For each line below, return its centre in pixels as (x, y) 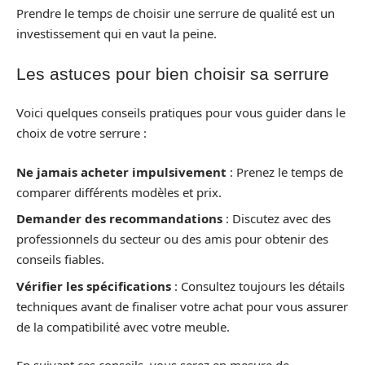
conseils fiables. (60, 259)
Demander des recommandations (119, 219)
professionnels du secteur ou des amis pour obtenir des (172, 239)
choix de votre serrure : (81, 133)
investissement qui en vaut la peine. (117, 34)
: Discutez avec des (277, 219)
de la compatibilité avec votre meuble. (123, 326)
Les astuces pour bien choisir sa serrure (173, 73)
